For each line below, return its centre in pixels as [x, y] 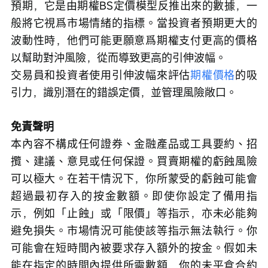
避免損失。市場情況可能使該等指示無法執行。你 [134, 230]
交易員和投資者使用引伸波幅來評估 [101, 74]
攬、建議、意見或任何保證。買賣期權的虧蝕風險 [134, 161]
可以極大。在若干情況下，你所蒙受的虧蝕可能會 [134, 178]
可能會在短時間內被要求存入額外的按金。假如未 [134, 247]
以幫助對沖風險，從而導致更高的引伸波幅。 [118, 57]
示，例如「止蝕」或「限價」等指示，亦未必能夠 [134, 213]
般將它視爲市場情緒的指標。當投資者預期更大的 [134, 22]
